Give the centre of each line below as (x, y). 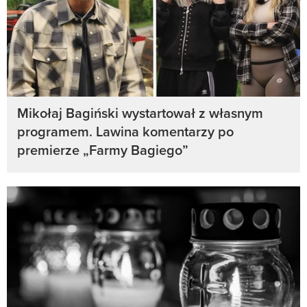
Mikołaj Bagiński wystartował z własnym (140, 112)
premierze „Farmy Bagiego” (103, 149)
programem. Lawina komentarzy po (125, 131)
